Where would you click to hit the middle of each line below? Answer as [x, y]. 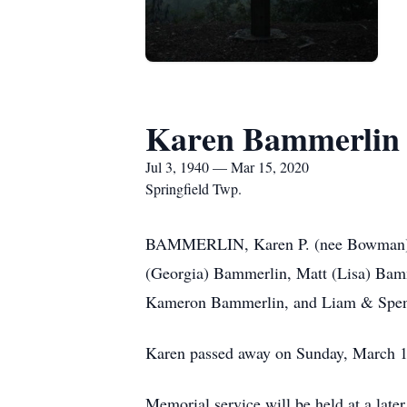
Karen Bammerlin [273, 138]
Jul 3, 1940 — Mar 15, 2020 [227, 167]
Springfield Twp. [194, 189]
